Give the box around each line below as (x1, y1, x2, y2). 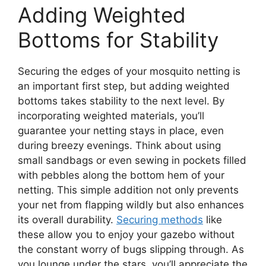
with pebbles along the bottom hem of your (18, 169, 224, 181)
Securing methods (116, 213, 203, 226)
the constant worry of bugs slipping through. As (18, 243, 244, 255)
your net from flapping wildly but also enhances (18, 198, 244, 211)
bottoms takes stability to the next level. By (18, 94, 224, 107)
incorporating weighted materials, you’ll (18, 109, 204, 122)
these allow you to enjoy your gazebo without (18, 228, 235, 240)
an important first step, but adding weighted (18, 80, 230, 92)
